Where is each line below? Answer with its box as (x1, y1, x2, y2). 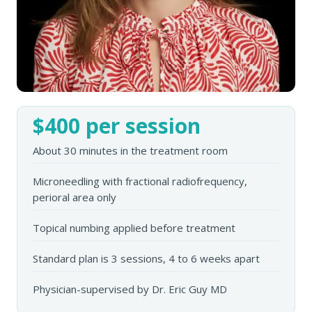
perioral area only (33, 190, 116, 204)
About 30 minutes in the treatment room (33, 143, 228, 157)
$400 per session (33, 111, 201, 140)
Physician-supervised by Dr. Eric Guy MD (33, 282, 227, 296)
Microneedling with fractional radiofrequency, (33, 174, 247, 188)
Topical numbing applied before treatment (33, 221, 235, 235)
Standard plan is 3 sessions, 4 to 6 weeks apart (33, 251, 260, 265)
